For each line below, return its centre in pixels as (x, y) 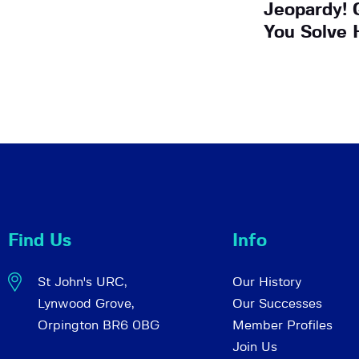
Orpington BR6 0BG (98, 326)
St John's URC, (82, 282)
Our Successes (277, 304)
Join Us (255, 347)
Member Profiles (282, 326)
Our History (267, 282)
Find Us (40, 241)
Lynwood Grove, (85, 304)
